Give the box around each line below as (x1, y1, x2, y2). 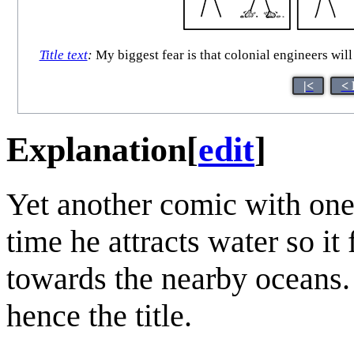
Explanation (6, 130, 186, 169)
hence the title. (6, 297, 192, 333)
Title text (39, 47, 88, 63)
